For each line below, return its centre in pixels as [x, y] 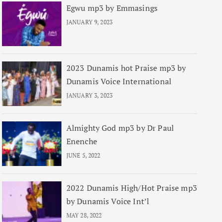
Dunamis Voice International [119, 81]
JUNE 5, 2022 [83, 155]
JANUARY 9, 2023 [89, 22]
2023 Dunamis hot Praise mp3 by [126, 68]
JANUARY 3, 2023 [89, 95]
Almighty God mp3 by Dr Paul [120, 128]
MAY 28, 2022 [84, 215]
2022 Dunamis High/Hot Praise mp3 [132, 188]
